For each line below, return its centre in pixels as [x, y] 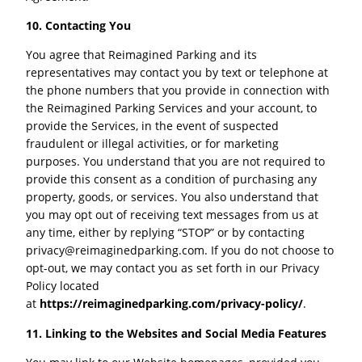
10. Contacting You [79, 25]
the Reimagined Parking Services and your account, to [172, 108]
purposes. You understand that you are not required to [176, 162]
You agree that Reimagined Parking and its [142, 55]
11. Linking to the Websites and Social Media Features [177, 333]
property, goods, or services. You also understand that [173, 197]
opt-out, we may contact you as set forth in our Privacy [173, 268]
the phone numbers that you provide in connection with [178, 90]
